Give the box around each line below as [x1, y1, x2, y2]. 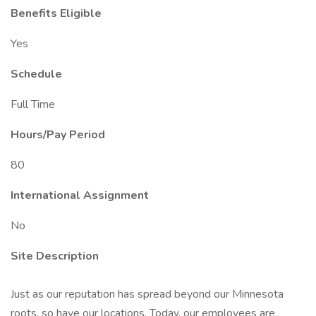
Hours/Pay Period [11, 127, 105, 142]
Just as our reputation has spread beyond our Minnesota [11, 286, 284, 302]
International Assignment [11, 188, 149, 203]
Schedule [11, 66, 62, 82]
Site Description [11, 248, 99, 264]
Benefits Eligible [11, 6, 102, 21]
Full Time [11, 97, 55, 112]
